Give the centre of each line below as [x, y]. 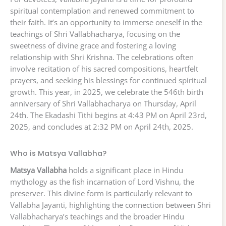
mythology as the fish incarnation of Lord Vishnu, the [102, 182]
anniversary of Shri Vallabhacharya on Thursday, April [103, 104]
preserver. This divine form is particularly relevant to [101, 193]
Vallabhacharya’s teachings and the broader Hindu [97, 217]
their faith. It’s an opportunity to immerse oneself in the [106, 22]
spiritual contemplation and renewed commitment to [102, 11]
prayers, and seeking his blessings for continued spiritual [108, 80]
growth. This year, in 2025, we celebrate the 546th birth [107, 92]
